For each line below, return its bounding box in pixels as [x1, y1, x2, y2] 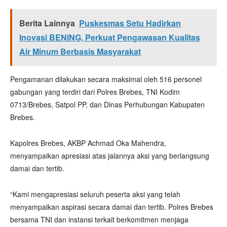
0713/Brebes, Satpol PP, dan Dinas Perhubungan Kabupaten [10, 99, 205, 109]
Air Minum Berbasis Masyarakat [19, 46, 141, 57]
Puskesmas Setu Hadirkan [79, 17, 181, 29]
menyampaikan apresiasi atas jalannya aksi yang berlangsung [10, 150, 209, 161]
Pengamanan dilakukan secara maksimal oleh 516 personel [10, 74, 202, 84]
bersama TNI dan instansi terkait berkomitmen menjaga [10, 214, 188, 224]
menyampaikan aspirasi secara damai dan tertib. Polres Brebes [10, 202, 213, 212]
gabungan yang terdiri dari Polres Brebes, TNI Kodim [10, 87, 180, 97]
